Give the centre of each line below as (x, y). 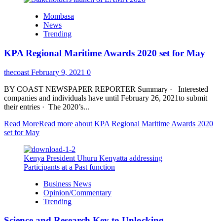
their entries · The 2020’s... (47, 107)
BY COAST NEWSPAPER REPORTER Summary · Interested (106, 89)
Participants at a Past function (69, 167)
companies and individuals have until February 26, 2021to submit (106, 98)
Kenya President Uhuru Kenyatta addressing (93, 158)
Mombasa (59, 16)
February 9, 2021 (59, 72)
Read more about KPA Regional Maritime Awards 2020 (126, 123)
